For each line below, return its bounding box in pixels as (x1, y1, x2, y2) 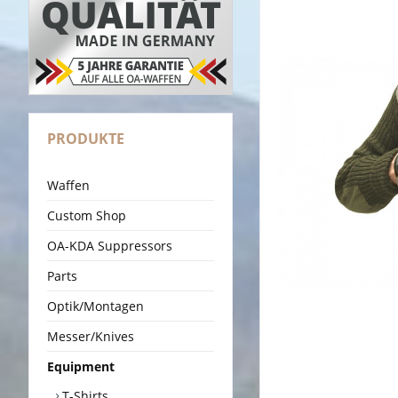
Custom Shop (47, 206, 126, 224)
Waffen (47, 176, 90, 194)
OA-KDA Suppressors (47, 236, 172, 254)
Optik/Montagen (47, 297, 144, 314)
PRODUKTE (47, 128, 124, 148)
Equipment (47, 357, 115, 375)
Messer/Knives (47, 327, 134, 345)
